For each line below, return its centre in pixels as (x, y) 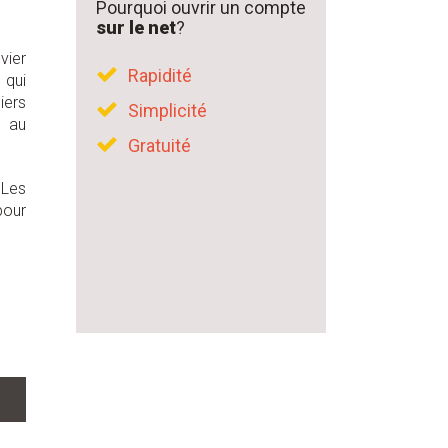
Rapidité (160, 75)
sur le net (136, 27)
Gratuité (159, 145)
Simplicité (167, 110)
